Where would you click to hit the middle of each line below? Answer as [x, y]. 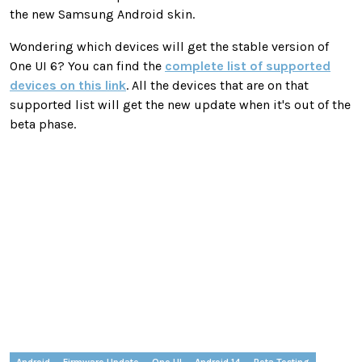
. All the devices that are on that [217, 86]
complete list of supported [248, 66]
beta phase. [43, 124]
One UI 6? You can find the [87, 66]
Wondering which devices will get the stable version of [169, 47]
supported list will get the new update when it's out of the [180, 105]
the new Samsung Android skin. [102, 15]
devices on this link [68, 86]
